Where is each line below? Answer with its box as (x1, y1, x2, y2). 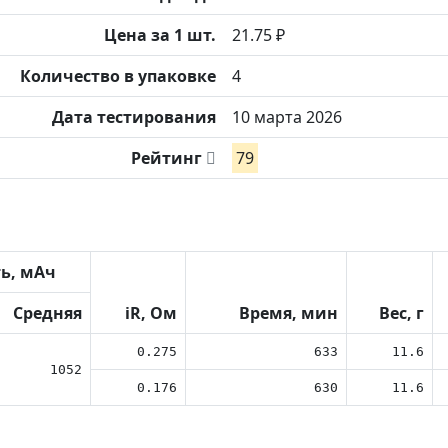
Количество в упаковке (20, 65, 216, 87)
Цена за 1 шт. (104, 24, 216, 46)
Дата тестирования (52, 106, 216, 128)
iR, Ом (125, 302, 177, 324)
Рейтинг (131, 147, 206, 169)
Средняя (13, 302, 82, 324)
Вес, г (379, 302, 424, 324)
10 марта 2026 (232, 106, 342, 128)
